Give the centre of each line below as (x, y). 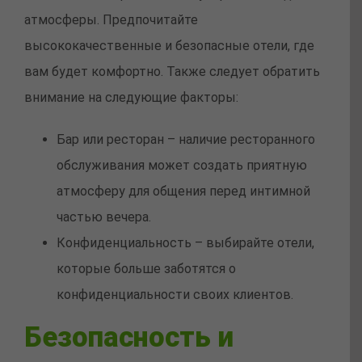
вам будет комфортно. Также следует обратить (172, 72)
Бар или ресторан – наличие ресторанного (186, 140)
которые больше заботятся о (146, 269)
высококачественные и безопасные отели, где (169, 46)
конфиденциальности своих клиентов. (175, 295)
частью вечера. (104, 217)
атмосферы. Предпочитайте (111, 20)
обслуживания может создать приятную (182, 166)
